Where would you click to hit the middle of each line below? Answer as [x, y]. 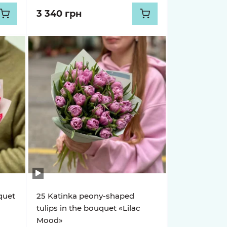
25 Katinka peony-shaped [86, 196]
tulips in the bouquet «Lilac [89, 208]
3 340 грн [59, 14]
